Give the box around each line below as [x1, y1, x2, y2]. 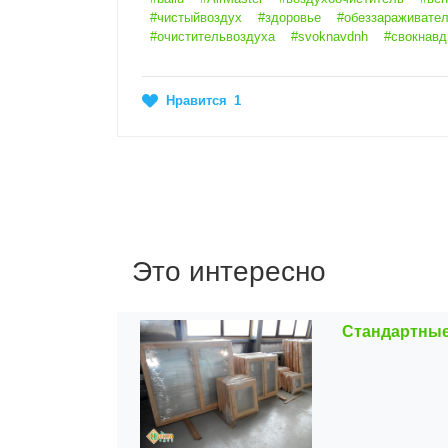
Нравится [166, 93, 227, 109]
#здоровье [258, 10, 321, 26]
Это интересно [132, 256, 326, 288]
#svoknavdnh [291, 29, 368, 45]
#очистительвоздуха [150, 29, 275, 45]
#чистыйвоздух [150, 10, 242, 26]
